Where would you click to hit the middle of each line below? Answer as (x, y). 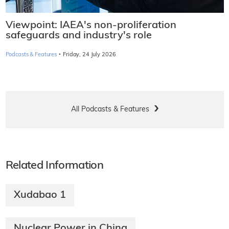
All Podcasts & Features (110, 110)
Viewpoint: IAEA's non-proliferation (91, 26)
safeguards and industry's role (78, 36)
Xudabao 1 (40, 196)
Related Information (54, 166)
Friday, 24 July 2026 (89, 55)
